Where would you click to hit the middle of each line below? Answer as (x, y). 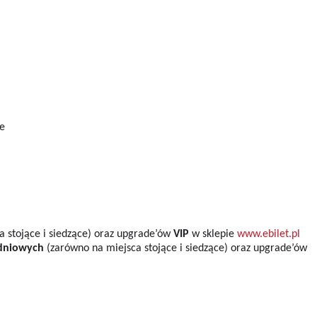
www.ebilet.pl (268, 234)
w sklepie (214, 234)
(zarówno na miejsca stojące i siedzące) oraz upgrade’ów (175, 248)
